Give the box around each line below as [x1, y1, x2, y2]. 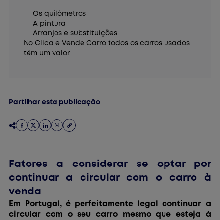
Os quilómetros [33, 11, 86, 17]
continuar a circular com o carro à [9, 173, 211, 183]
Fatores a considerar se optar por [9, 160, 211, 169]
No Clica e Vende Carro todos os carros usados [24, 40, 190, 47]
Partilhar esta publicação [9, 99, 101, 106]
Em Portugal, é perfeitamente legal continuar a [9, 200, 211, 208]
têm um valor [24, 50, 70, 56]
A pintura [33, 21, 66, 27]
